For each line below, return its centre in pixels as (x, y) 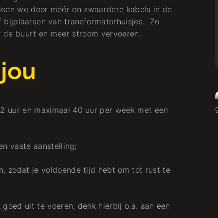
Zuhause (79, 202)
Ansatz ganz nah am (122, 185)
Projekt (62, 136)
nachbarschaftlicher (122, 168)
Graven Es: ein (100, 151)
